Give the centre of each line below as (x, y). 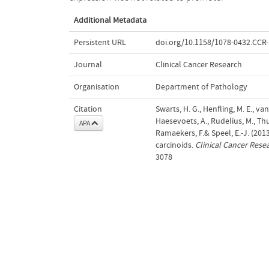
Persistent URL (100, 42)
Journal (88, 65)
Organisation (96, 87)
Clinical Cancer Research (198, 65)
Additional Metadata (110, 20)
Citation (88, 109)
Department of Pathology (201, 87)
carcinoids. (175, 145)
